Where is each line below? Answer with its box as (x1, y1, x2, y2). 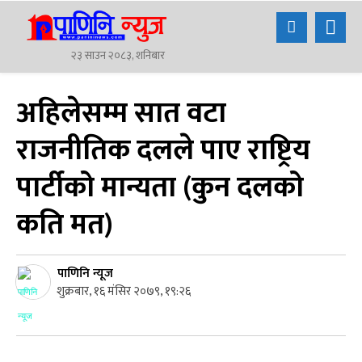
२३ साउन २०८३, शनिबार (71, 45, 165, 65)
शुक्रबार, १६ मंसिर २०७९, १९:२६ (57, 281, 191, 302)
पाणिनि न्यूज (57, 262, 113, 284)
